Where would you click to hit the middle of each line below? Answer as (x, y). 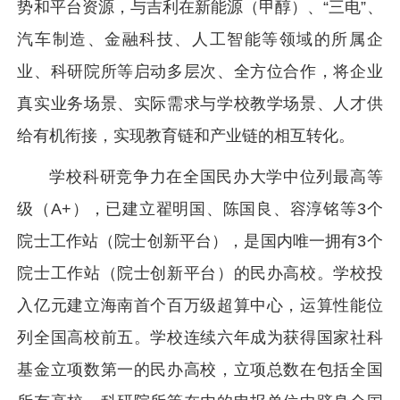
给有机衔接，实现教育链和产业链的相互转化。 (186, 136)
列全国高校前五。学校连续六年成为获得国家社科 (200, 337)
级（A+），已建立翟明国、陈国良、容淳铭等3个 (200, 209)
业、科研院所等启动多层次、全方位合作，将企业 (200, 71)
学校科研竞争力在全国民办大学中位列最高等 (216, 177)
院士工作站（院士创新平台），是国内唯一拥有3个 (200, 241)
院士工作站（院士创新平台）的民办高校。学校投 (200, 273)
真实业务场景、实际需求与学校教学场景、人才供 (200, 104)
